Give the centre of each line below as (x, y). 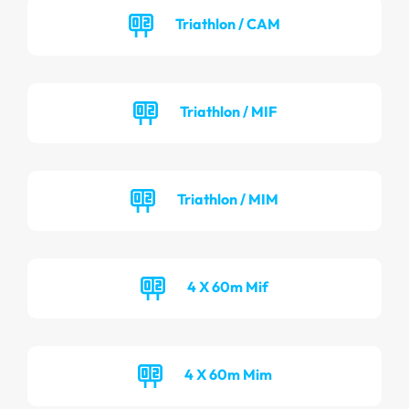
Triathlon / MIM (228, 199)
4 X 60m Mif (228, 286)
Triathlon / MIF (228, 111)
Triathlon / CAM (228, 23)
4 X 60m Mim (228, 374)
